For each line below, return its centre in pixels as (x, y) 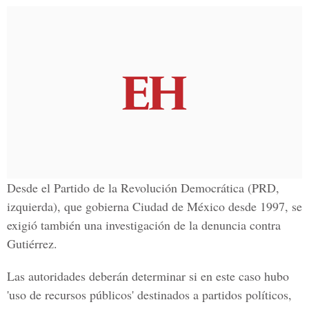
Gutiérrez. (32, 243)
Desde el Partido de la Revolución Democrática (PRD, (143, 188)
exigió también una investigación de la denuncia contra (144, 225)
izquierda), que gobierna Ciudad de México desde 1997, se (154, 206)
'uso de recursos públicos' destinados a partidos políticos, (149, 295)
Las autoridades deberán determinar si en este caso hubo (148, 276)
